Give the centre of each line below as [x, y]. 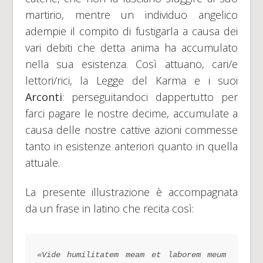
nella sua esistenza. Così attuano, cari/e [131, 64]
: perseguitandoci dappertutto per [150, 97]
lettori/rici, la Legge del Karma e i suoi [131, 81]
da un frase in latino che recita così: [109, 209]
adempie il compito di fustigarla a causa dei [131, 31]
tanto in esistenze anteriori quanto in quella [131, 146]
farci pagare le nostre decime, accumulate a [131, 114]
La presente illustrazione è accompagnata [131, 192]
